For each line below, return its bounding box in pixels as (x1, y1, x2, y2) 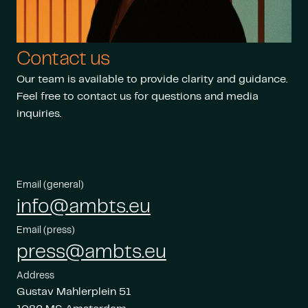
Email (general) (16, 180, 84, 190)
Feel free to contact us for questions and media (16, 91, 258, 102)
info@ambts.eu (16, 198, 151, 217)
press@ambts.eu (16, 243, 166, 263)
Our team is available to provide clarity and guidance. (16, 74, 287, 85)
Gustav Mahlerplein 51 (16, 287, 131, 298)
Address (16, 271, 54, 281)
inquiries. (16, 109, 61, 120)
